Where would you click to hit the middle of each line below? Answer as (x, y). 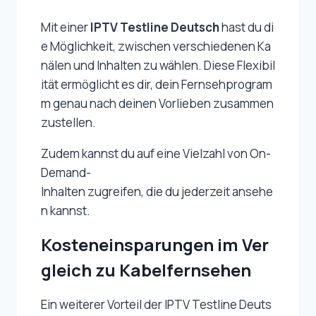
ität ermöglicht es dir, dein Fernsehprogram (157, 85)
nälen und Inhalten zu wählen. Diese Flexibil (158, 66)
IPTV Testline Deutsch (155, 28)
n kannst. (66, 211)
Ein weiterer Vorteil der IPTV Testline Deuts (156, 305)
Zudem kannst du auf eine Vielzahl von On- (156, 154)
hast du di (247, 28)
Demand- (66, 173)
